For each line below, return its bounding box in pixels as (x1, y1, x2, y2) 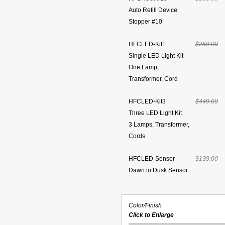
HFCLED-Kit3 (129, 98, 166, 105)
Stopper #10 (129, 18, 163, 25)
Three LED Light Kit (129, 109, 182, 117)
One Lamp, (129, 64, 159, 71)
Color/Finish (129, 202, 162, 209)
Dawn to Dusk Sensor (129, 167, 188, 174)
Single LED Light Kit (129, 52, 184, 59)
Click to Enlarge (129, 211, 174, 218)
